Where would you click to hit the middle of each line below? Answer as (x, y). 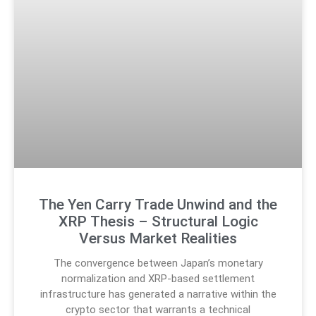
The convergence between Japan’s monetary (158, 263)
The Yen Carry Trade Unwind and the (158, 204)
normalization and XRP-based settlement (158, 278)
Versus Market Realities (158, 238)
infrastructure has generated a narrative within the (158, 294)
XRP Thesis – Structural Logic (158, 221)
